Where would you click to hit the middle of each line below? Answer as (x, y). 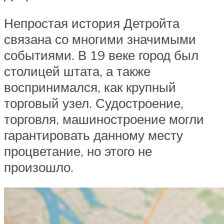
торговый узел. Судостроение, (94, 103)
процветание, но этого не (78, 151)
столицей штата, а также (77, 71)
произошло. (39, 167)
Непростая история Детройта (92, 23)
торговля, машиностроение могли (104, 119)
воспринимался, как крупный (90, 87)
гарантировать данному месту (93, 135)
